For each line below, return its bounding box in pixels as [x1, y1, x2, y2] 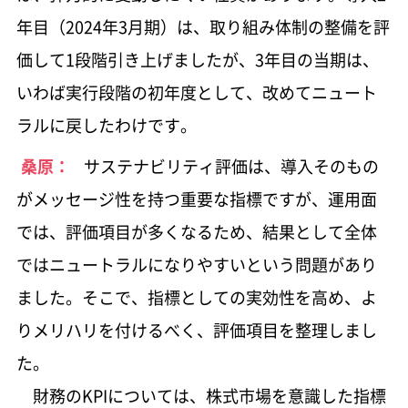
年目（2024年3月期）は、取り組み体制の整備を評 [15, 15, 390, 40]
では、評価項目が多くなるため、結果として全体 [15, 219, 377, 245]
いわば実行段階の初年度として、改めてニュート [15, 80, 377, 106]
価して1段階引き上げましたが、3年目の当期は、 [15, 47, 379, 73]
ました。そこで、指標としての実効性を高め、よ [15, 285, 377, 311]
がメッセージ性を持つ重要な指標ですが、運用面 [15, 187, 377, 212]
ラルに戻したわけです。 [15, 113, 197, 138]
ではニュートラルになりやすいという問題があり [15, 252, 377, 278]
